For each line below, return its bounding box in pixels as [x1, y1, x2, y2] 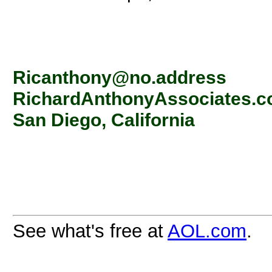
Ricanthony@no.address [13, 66, 226, 87]
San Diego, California [13, 109, 195, 130]
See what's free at [13, 220, 168, 242]
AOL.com [168, 220, 246, 242]
